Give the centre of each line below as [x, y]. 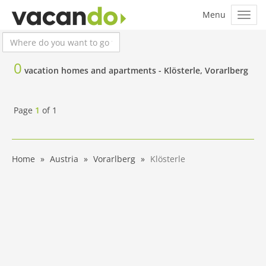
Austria [64, 159]
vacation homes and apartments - [94, 70]
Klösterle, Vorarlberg [206, 70]
